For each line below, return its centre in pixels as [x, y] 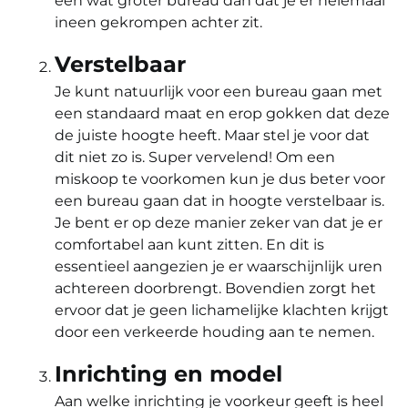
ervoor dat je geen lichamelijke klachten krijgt [222, 310]
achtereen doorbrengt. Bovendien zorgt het [215, 288]
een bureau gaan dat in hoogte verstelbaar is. [219, 200]
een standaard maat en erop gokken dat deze [222, 113]
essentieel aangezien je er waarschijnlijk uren [219, 266]
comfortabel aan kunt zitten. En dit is [189, 244]
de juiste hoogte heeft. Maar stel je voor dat [212, 135]
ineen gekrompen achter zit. [158, 22]
